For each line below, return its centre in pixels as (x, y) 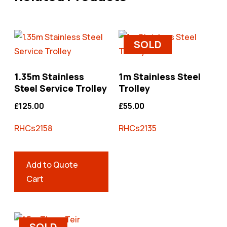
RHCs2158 (33, 128)
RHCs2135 (138, 128)
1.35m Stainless (49, 77)
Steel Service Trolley (61, 88)
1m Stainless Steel (160, 77)
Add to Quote (52, 165)
